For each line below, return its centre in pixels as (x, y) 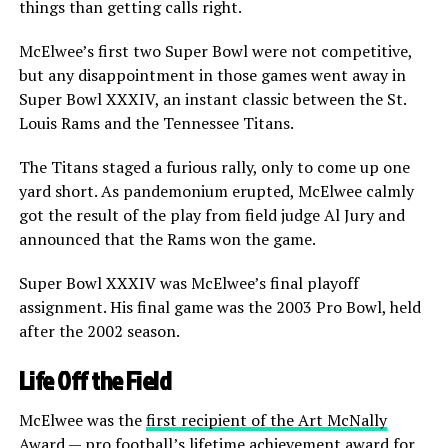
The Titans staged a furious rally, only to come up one (214, 167)
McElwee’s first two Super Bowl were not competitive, (215, 51)
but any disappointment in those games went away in (212, 75)
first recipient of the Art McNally (266, 420)
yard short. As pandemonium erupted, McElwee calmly (216, 191)
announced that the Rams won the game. (167, 239)
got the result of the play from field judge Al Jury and (211, 215)
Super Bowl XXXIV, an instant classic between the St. (212, 99)
